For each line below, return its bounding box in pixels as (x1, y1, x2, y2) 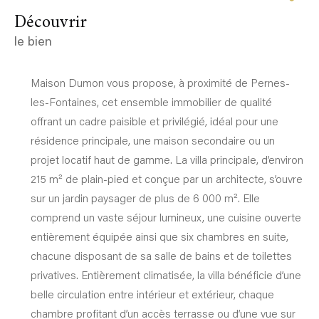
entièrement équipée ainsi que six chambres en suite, (30, 229, 288, 244)
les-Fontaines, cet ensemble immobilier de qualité (30, 94, 272, 109)
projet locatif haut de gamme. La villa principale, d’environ (30, 152, 303, 167)
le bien (14, 36, 52, 49)
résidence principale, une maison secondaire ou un (30, 132, 275, 147)
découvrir (26, 6, 87, 38)
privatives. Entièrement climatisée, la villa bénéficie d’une (30, 267, 301, 282)
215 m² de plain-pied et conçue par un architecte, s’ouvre (30, 171, 303, 186)
